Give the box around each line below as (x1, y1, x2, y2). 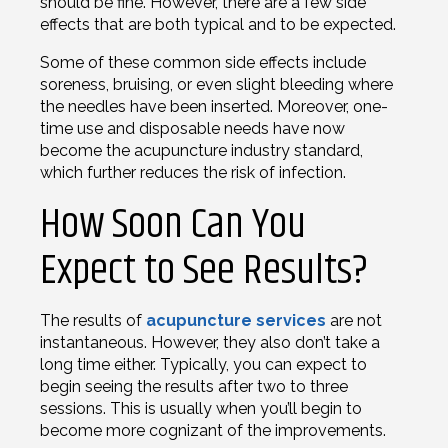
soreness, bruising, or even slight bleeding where (40, 74, 393, 94)
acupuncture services (146, 310, 326, 330)
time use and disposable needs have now (40, 118, 345, 138)
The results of (40, 310, 146, 330)
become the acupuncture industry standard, (40, 140, 363, 160)
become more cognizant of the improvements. (40, 420, 386, 440)
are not (326, 310, 382, 330)
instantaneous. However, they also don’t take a (40, 332, 380, 352)
